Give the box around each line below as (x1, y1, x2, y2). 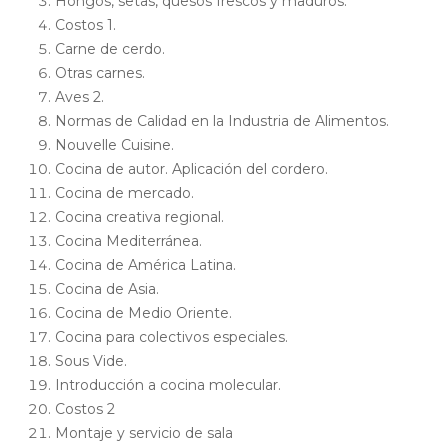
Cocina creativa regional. (55, 208, 224, 227)
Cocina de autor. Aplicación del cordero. (55, 160, 328, 179)
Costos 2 (55, 400, 115, 419)
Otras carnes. (55, 64, 145, 83)
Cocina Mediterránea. (55, 232, 202, 251)
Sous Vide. (55, 352, 127, 371)
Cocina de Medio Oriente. (55, 304, 232, 323)
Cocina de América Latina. (55, 256, 236, 275)
